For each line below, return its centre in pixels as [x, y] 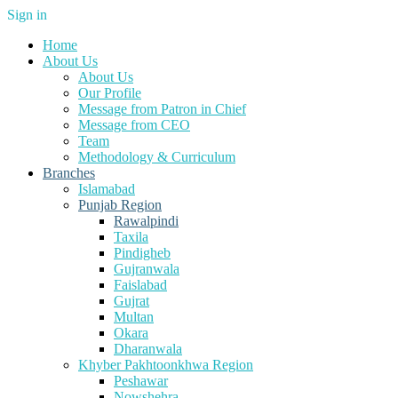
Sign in [27, 15]
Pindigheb [142, 253]
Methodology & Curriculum [157, 157]
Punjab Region [120, 205]
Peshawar [141, 381]
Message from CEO [134, 125]
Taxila [131, 237]
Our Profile [110, 93]
